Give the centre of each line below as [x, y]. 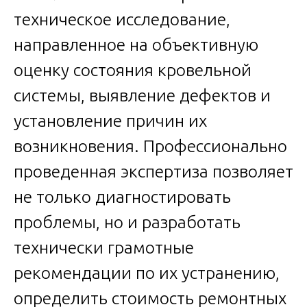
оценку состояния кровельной [133, 70]
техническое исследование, [122, 20]
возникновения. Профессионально [150, 146]
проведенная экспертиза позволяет [153, 172]
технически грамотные [104, 248]
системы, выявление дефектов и [142, 96]
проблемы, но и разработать [127, 222]
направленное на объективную [136, 45]
